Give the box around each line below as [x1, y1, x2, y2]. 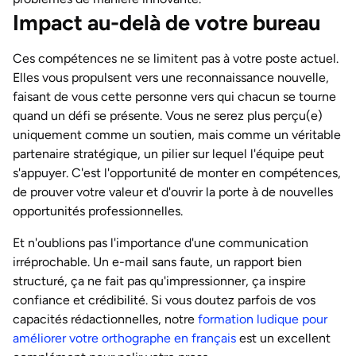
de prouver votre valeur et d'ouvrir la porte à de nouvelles [13, 184, 333, 199]
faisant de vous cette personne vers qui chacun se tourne [13, 89, 336, 104]
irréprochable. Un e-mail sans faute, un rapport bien [13, 254, 302, 269]
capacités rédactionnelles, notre [13, 311, 198, 327]
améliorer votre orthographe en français [13, 331, 236, 346]
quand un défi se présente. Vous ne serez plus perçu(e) [13, 108, 323, 123]
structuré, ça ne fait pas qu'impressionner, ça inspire [13, 273, 306, 288]
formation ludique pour [198, 311, 327, 327]
